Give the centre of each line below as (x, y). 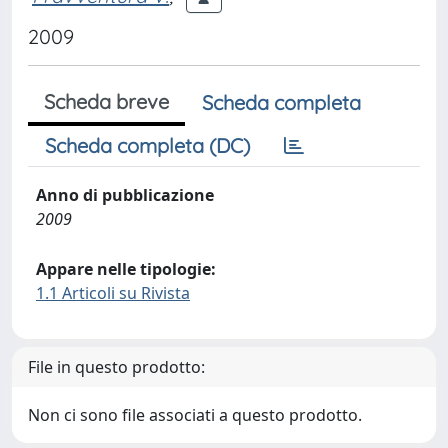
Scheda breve (106, 101)
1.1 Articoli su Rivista (113, 293)
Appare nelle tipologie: (126, 269)
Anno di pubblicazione (125, 195)
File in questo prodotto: (116, 367)
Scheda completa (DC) (147, 145)
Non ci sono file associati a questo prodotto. (195, 415)
